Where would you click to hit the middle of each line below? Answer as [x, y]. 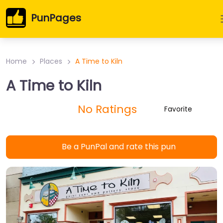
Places [51, 61]
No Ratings [107, 109]
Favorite [178, 109]
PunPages [56, 18]
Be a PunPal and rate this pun [118, 147]
